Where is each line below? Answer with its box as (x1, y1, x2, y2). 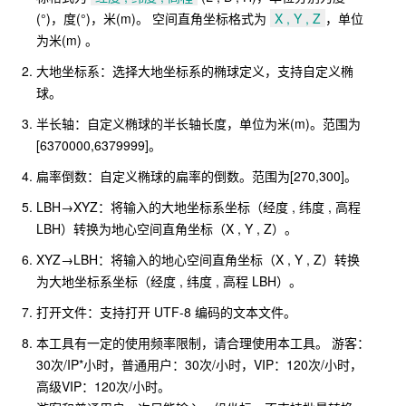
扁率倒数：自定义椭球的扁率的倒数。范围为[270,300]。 (36, 167, 357, 185)
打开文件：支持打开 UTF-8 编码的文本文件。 (36, 303, 296, 321)
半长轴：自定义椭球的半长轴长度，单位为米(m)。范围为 (36, 114, 361, 132)
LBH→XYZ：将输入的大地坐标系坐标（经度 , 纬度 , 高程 (36, 198, 361, 216)
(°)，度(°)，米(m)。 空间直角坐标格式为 (36, 9, 270, 27)
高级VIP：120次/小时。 (36, 377, 170, 395)
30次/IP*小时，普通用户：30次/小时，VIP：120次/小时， (36, 355, 362, 373)
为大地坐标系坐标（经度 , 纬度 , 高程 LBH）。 (36, 272, 302, 290)
